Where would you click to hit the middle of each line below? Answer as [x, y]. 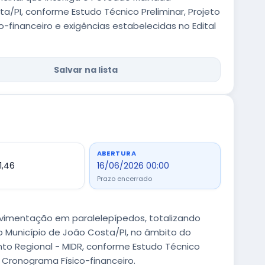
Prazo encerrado [124, 179]
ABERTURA [117, 153]
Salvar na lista [85, 70]
